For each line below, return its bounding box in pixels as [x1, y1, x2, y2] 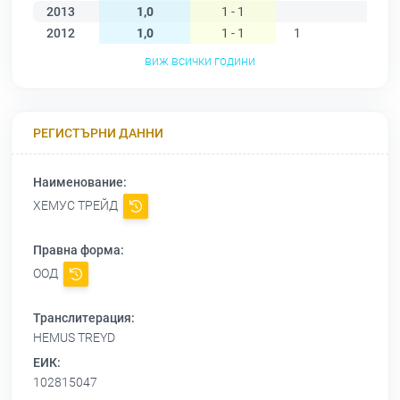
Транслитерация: [33, 311, 135, 326]
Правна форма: [33, 243, 124, 258]
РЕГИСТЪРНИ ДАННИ [33, 125, 163, 140]
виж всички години [145, 54, 255, 69]
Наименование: [33, 175, 127, 190]
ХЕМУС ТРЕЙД [33, 198, 121, 213]
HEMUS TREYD [33, 330, 115, 346]
